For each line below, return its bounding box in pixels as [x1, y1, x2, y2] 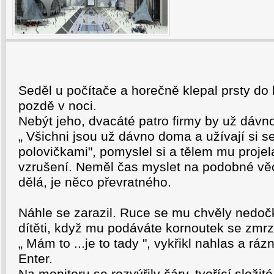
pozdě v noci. [18, 98, 97, 113]
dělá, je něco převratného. [18, 175, 171, 190]
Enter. [18, 251, 53, 266]
